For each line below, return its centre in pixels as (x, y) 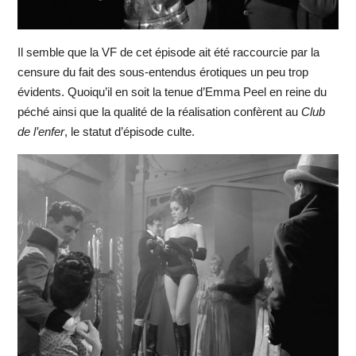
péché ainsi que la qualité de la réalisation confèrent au (159, 111)
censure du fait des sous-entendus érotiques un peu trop (163, 72)
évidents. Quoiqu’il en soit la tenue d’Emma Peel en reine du (172, 91)
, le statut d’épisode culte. (129, 131)
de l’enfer (41, 131)
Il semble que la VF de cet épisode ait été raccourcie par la (168, 52)
